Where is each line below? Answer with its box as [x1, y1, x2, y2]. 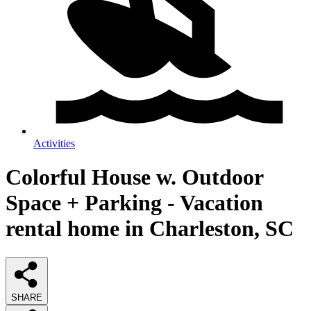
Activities [33, 137, 75, 149]
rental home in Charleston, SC [6, 216, 294, 242]
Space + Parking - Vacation [6, 190, 263, 216]
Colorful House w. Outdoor [6, 165, 263, 190]
